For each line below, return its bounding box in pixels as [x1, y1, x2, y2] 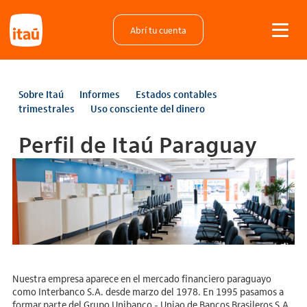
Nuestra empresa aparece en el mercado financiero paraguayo [12, 272, 271, 285]
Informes [79, 88, 121, 101]
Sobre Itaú [19, 88, 64, 101]
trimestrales [19, 102, 75, 115]
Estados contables [136, 88, 218, 101]
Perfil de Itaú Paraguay [19, 130, 258, 159]
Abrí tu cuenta [130, 24, 186, 36]
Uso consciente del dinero [90, 102, 206, 115]
